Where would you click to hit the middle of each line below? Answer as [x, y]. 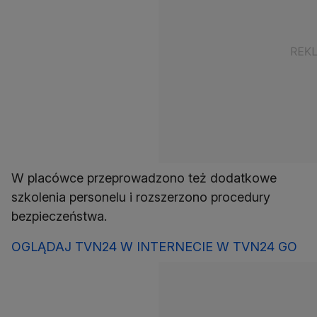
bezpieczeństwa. [59, 217]
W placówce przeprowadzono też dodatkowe [144, 178]
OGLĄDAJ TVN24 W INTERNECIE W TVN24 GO [154, 247]
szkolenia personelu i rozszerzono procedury [141, 197]
